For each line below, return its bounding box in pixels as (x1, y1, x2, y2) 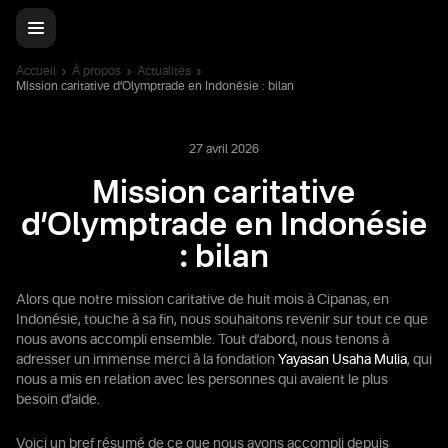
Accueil (16, 65, 56, 78)
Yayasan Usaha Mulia (278, 353, 407, 367)
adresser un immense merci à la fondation (16, 353, 278, 367)
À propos (72, 65, 121, 78)
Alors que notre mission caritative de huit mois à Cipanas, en (16, 293, 389, 307)
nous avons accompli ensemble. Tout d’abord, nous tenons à (16, 333, 389, 347)
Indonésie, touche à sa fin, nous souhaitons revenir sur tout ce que (16, 313, 428, 327)
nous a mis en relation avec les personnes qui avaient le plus (16, 373, 388, 387)
